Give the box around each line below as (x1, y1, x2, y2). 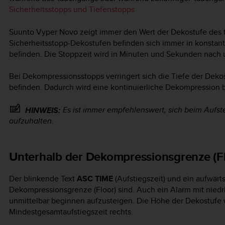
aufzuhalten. (9, 115, 54, 127)
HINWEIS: (25, 104, 60, 117)
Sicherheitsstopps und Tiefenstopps (9, 4, 135, 16)
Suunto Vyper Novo (9, 26, 78, 38)
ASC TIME (77, 172, 113, 184)
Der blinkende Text (9, 172, 77, 184)
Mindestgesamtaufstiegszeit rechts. (9, 205, 133, 217)
